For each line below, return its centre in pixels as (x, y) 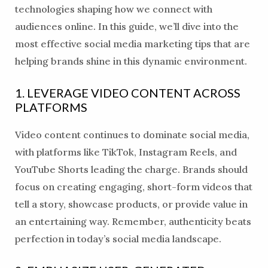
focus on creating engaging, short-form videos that (133, 186)
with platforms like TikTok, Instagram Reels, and (126, 152)
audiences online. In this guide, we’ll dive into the (127, 27)
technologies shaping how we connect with (113, 9)
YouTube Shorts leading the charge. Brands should (131, 169)
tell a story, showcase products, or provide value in (131, 204)
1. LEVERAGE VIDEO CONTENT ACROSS (127, 92)
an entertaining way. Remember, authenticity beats (133, 221)
